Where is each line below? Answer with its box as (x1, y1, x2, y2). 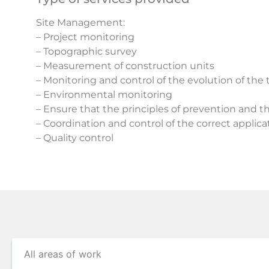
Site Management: (36, 17, 125, 29)
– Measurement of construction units (36, 60, 214, 72)
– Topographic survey (36, 46, 137, 58)
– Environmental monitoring (36, 89, 172, 101)
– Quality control (36, 132, 113, 144)
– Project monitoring (36, 31, 134, 43)
